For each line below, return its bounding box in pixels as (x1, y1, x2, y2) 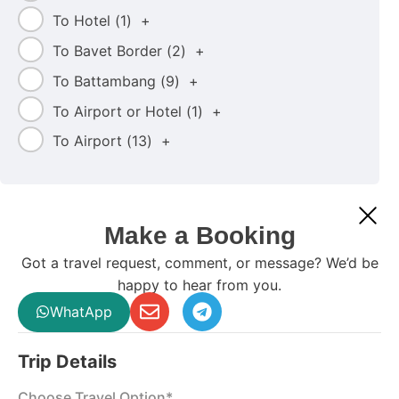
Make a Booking (103, 222, 296, 250)
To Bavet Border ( (52, 42, 172, 61)
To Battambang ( (52, 71, 166, 90)
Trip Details (18, 350, 117, 372)
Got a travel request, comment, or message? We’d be (20, 254, 379, 273)
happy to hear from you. (118, 276, 281, 295)
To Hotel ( (52, 12, 120, 30)
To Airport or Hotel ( (52, 102, 191, 120)
